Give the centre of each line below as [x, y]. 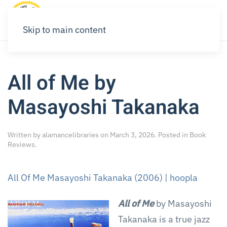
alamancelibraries [70, 135]
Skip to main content [64, 30]
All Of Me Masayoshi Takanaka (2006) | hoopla [103, 178]
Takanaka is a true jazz [164, 219]
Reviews [21, 144]
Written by [25, 135]
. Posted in [172, 135]
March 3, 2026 [132, 135]
